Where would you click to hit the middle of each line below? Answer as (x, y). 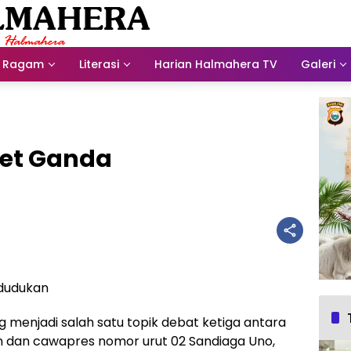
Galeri (318, 64)
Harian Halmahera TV (216, 64)
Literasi (99, 64)
